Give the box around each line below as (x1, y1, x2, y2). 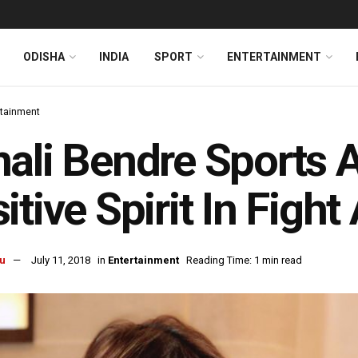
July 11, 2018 (31, 254, 90, 267)
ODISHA (23, 50, 65, 63)
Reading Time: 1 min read (186, 254, 302, 267)
